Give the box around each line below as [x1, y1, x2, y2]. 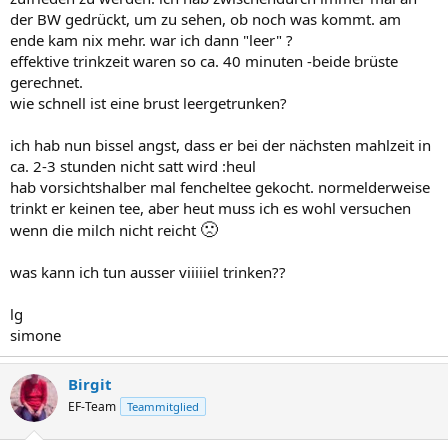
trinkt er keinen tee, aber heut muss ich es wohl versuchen [10, 197, 411, 218]
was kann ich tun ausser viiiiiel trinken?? [10, 261, 286, 282]
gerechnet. [10, 71, 83, 92]
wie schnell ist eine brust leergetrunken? [10, 92, 287, 113]
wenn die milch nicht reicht [10, 219, 200, 240]
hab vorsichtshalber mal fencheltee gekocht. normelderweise [10, 176, 430, 197]
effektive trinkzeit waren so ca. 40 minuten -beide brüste [10, 50, 398, 71]
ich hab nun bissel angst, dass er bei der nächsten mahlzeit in [10, 134, 431, 155]
